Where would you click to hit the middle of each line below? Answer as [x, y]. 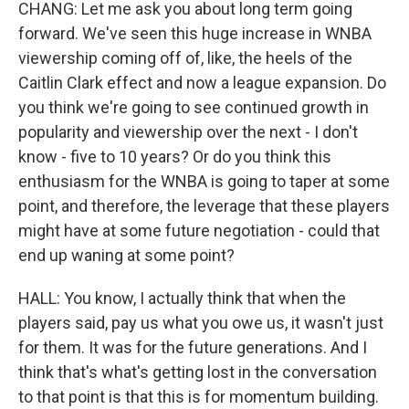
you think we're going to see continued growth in [194, 107]
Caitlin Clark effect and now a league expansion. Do [202, 83]
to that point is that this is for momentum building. [199, 397]
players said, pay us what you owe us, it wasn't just [201, 323]
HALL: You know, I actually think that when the [182, 298]
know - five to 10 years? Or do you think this [175, 157]
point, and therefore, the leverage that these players [204, 206]
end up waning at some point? [126, 255]
